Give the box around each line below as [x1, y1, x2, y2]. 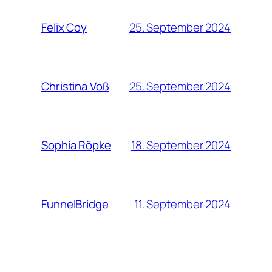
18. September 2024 [131, 137, 231, 153]
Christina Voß [41, 78, 109, 95]
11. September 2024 [134, 195, 231, 212]
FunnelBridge [41, 196, 109, 212]
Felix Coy [41, 19, 87, 36]
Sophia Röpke [41, 137, 111, 154]
